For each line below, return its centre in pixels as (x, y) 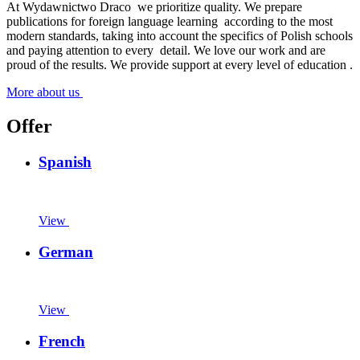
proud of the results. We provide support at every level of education (178, 65)
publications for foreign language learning (114, 22)
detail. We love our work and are (241, 51)
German (66, 252)
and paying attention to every (82, 51)
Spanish (65, 162)
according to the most (277, 22)
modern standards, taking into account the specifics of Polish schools (180, 36)
